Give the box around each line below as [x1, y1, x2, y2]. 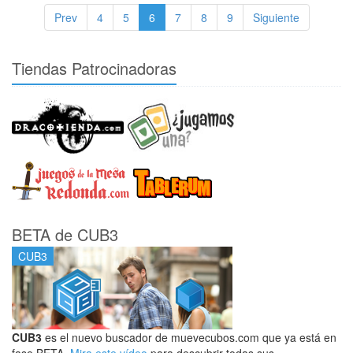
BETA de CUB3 [12, 223, 118, 247]
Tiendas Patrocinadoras [12, 57, 176, 80]
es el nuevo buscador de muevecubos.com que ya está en [42, 329, 336, 346]
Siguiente [252, 9, 299, 25]
